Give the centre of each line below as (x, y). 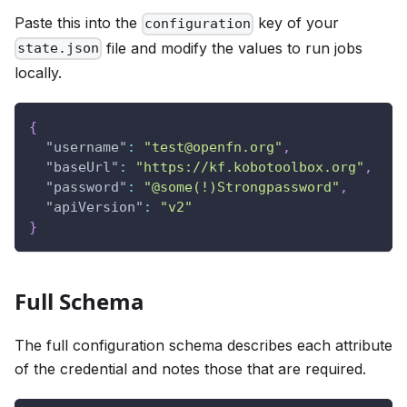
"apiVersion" (94, 207)
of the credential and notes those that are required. (190, 368)
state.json (59, 49)
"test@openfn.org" (213, 147)
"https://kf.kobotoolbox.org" (250, 167)
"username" (86, 147)
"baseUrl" (82, 167)
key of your (297, 23)
